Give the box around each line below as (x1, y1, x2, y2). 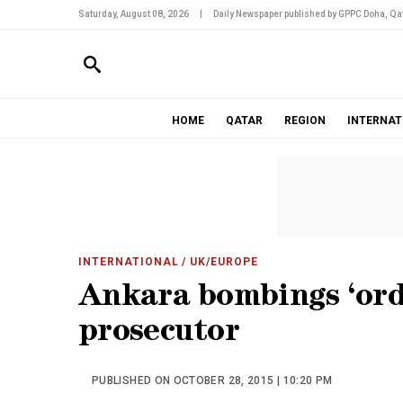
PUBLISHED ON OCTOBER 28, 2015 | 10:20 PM (92, 374, 333, 387)
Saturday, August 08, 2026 (78, 9, 189, 19)
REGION (283, 114, 326, 127)
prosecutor (78, 318, 240, 350)
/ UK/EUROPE (178, 255, 259, 268)
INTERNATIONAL (78, 255, 179, 268)
